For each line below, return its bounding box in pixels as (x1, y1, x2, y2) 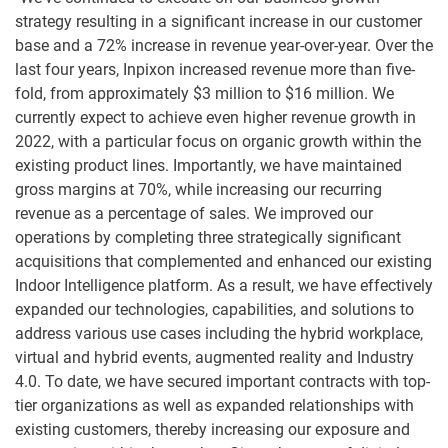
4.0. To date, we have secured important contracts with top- (15, 372, 430, 392)
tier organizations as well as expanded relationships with (15, 396, 414, 416)
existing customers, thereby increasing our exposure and (15, 420, 410, 440)
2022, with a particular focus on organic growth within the (15, 132, 421, 152)
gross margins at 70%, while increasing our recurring (15, 180, 382, 200)
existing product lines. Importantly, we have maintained (15, 156, 402, 176)
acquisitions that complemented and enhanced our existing (15, 252, 432, 272)
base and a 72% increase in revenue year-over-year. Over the (15, 36, 433, 56)
